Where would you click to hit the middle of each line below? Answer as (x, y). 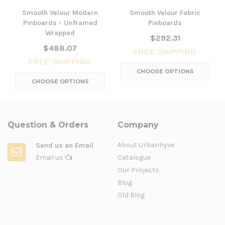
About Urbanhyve (146, 145)
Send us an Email (65, 146)
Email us (50, 158)
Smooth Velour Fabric (165, 13)
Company (138, 125)
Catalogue (134, 158)
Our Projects (138, 170)
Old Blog (131, 195)
